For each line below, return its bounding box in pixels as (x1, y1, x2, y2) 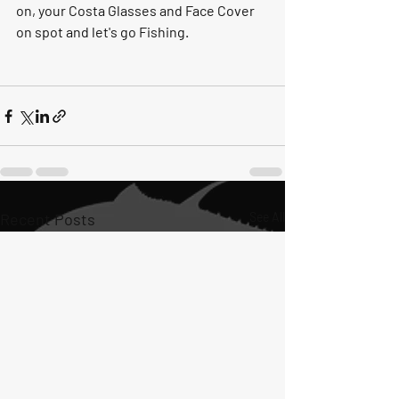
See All (249, 209, 285, 224)
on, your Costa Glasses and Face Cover (16, 2, 257, 19)
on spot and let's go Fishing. (16, 23, 191, 40)
